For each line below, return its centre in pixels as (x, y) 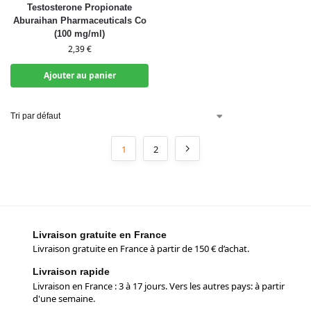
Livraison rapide (71, 272)
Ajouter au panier (79, 75)
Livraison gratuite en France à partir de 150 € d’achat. (141, 249)
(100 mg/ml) (79, 34)
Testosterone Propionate (79, 7)
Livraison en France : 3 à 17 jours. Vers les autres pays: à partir (159, 286)
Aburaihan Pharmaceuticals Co (79, 20)
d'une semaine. (64, 298)
